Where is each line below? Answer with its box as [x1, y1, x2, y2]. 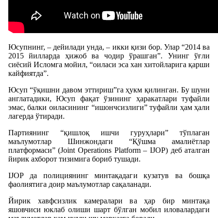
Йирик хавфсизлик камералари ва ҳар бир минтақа [8, 196, 210, 205]
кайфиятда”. [8, 69, 49, 77]
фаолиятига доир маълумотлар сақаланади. [8, 180, 151, 188]
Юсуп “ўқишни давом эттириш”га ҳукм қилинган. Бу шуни [8, 85, 210, 94]
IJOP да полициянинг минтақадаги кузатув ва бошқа [8, 171, 210, 180]
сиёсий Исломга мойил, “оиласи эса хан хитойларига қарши [8, 60, 210, 69]
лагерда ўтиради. [8, 111, 65, 120]
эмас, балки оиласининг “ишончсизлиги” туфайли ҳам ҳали [8, 103, 210, 111]
